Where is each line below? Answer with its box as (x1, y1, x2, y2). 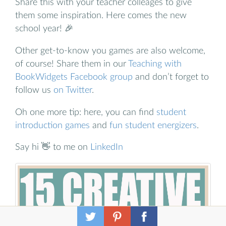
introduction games (15, 121, 90, 130)
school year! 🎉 (15, 24, 74, 33)
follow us (15, 86, 53, 95)
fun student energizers (109, 121, 197, 130)
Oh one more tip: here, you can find (15, 107, 156, 117)
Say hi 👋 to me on (15, 143, 90, 152)
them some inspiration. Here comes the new (15, 11, 187, 20)
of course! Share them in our (15, 60, 128, 69)
